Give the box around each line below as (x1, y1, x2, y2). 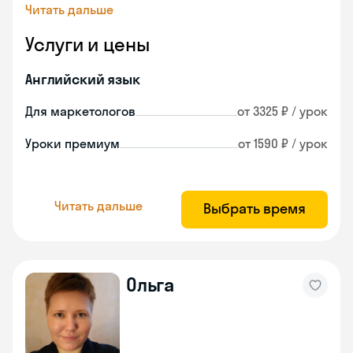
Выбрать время (203, 199, 306, 217)
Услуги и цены (25, 32, 150, 56)
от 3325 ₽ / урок (237, 103, 328, 119)
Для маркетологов (25, 103, 136, 119)
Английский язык (25, 70, 140, 88)
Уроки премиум (25, 136, 120, 151)
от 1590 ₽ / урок (238, 136, 328, 151)
